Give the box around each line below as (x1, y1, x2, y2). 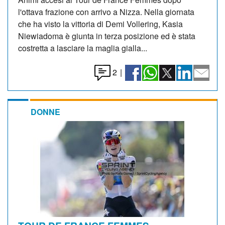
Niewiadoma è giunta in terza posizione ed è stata (18, 30, 195, 42)
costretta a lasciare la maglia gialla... (18, 42, 147, 54)
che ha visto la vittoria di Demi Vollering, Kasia (18, 18, 183, 30)
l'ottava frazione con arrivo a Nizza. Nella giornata (18, 6, 194, 18)
